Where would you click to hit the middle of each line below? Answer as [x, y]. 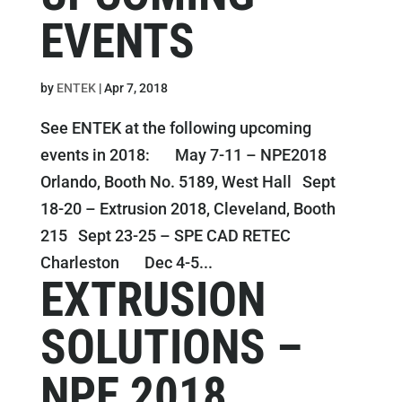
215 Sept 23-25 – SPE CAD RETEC [165, 236]
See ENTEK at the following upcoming [175, 128]
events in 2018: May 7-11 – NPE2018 [183, 155]
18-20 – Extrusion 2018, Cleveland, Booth [188, 209]
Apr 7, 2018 [135, 88]
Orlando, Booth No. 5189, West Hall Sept [188, 182]
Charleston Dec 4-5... [126, 262]
